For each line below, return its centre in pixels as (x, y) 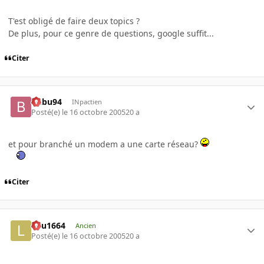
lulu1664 (49, 225)
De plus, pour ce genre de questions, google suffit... (111, 33)
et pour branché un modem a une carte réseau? (104, 144)
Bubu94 (47, 101)
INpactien (87, 101)
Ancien (85, 225)
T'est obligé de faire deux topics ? (74, 21)
